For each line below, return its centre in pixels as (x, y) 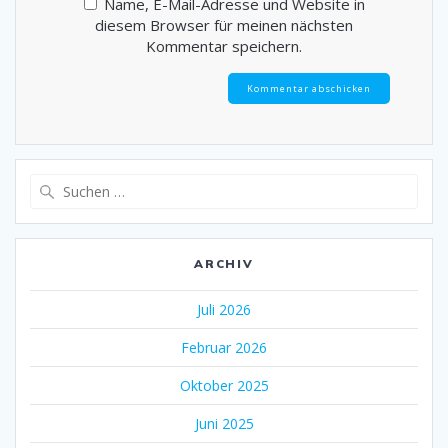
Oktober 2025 (224, 386)
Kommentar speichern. (224, 45)
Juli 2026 (224, 310)
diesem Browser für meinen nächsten (224, 24)
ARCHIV (224, 264)
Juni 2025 (224, 424)
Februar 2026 (224, 348)
